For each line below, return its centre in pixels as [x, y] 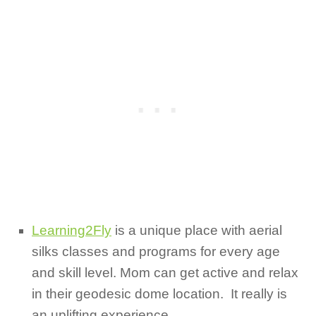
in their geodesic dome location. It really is [159, 293]
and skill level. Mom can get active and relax [165, 272]
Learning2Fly [72, 230]
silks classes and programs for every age [156, 251]
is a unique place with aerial [197, 230]
